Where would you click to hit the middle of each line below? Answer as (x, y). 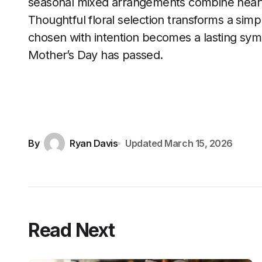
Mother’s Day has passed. (96, 55)
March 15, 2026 (199, 143)
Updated (144, 143)
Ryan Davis (94, 143)
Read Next (71, 230)
